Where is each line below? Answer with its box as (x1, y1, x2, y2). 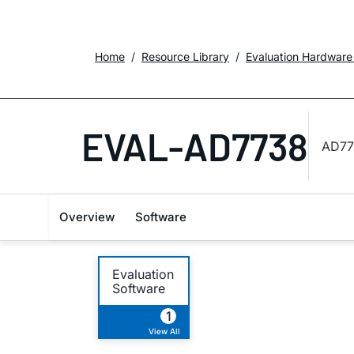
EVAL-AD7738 (81, 123, 308, 169)
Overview (59, 209, 115, 224)
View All (149, 326, 181, 336)
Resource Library (141, 50, 229, 63)
